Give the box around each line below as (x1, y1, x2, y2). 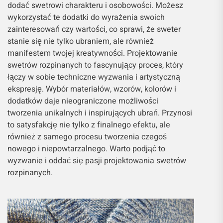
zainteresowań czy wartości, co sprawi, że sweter (7, 23, 181, 36)
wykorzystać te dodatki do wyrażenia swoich (7, 11, 165, 24)
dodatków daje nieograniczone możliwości (7, 95, 158, 108)
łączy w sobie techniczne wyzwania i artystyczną (7, 71, 180, 84)
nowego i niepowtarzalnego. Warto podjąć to (7, 143, 165, 155)
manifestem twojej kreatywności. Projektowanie (7, 47, 178, 60)
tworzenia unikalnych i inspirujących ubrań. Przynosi (7, 107, 192, 119)
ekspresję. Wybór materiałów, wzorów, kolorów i (7, 83, 176, 96)
